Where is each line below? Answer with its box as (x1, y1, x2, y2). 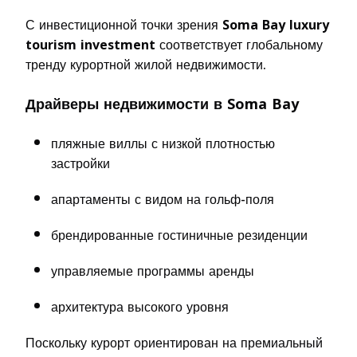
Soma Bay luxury (222, 12, 329, 37)
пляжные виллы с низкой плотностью (51, 131, 275, 156)
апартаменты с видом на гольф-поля (51, 186, 274, 212)
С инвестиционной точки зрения (25, 12, 222, 37)
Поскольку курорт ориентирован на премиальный (25, 330, 323, 355)
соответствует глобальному (155, 32, 323, 57)
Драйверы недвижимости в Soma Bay (25, 90, 299, 118)
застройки (51, 151, 110, 176)
